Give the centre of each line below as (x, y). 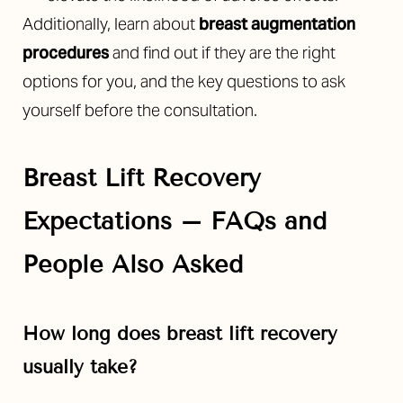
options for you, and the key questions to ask (184, 82)
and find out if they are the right (222, 53)
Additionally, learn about (111, 24)
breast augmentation (277, 24)
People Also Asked (133, 265)
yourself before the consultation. (140, 111)
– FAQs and (249, 222)
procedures (66, 53)
